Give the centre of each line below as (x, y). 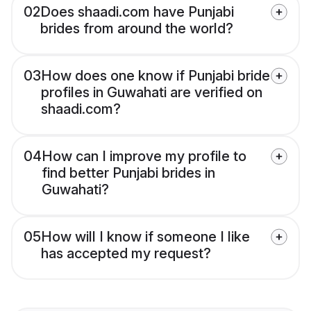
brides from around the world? (137, 29)
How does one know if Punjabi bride (155, 76)
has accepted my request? (126, 254)
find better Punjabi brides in (128, 173)
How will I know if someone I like (145, 237)
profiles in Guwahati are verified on (152, 93)
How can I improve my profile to (144, 157)
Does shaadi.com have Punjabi (137, 12)
